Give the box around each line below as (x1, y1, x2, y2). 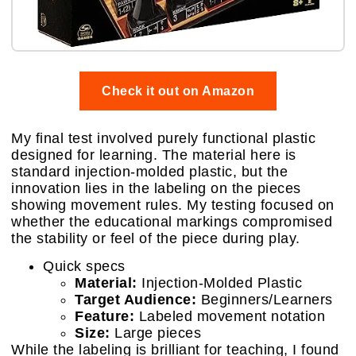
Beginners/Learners (196, 292, 333, 308)
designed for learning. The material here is (11, 147, 296, 164)
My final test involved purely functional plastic (11, 130, 315, 147)
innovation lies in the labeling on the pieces (11, 180, 301, 197)
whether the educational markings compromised (11, 214, 332, 230)
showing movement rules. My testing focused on (11, 197, 335, 214)
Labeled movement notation (134, 308, 325, 325)
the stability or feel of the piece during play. (11, 230, 300, 247)
